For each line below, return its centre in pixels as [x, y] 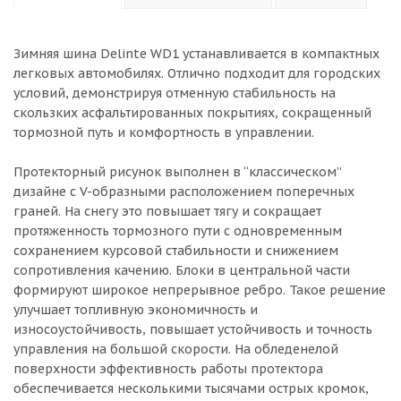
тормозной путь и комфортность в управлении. [164, 132]
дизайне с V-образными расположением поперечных [184, 192]
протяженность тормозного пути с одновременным [178, 231]
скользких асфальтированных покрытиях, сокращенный [192, 113]
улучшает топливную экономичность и [136, 310]
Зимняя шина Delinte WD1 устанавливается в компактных [196, 54]
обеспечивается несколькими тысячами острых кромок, [191, 388]
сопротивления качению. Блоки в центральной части [182, 270]
